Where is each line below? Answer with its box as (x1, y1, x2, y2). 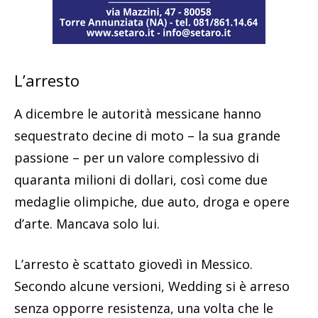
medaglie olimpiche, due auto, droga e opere (14, 193, 290, 211)
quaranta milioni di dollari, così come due (14, 171, 268, 189)
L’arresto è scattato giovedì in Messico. (14, 256, 253, 273)
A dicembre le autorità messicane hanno (14, 105, 261, 123)
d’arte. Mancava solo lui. (14, 215, 160, 233)
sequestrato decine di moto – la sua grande (14, 127, 280, 145)
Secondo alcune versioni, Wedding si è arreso (14, 278, 290, 295)
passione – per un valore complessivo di (14, 149, 259, 167)
